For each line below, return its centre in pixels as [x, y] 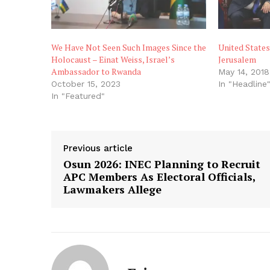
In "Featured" [78, 96]
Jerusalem [237, 59]
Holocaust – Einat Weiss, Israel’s [113, 59]
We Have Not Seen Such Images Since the [129, 47]
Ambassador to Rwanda [96, 71]
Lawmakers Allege [112, 189]
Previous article [98, 148]
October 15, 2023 [86, 83]
